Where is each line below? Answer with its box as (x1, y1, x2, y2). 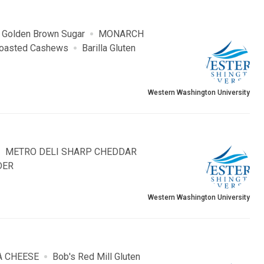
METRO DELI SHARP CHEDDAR (5, 146, 137, 158)
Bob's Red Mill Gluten (52, 251, 140, 263)
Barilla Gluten (82, 42, 136, 54)
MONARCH (98, 28, 144, 40)
